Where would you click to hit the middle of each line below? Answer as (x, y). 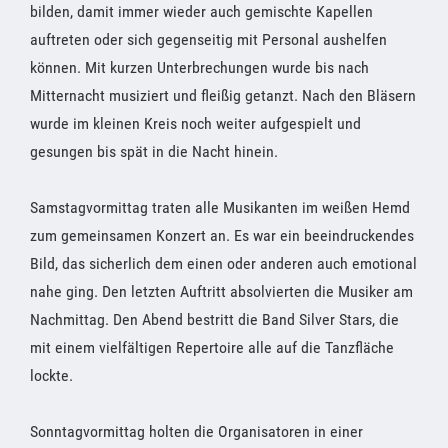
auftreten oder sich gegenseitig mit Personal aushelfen (208, 39)
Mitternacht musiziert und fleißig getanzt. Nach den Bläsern (223, 95)
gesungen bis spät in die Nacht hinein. (154, 151)
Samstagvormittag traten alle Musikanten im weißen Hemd (220, 207)
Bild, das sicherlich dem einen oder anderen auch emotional (223, 263)
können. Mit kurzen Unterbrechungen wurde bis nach (199, 67)
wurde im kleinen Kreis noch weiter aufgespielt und (195, 123)
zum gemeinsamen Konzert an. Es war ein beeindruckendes (222, 235)
